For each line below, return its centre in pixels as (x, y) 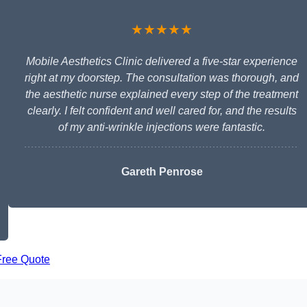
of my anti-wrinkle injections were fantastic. (162, 127)
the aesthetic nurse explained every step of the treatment (162, 95)
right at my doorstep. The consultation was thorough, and (162, 78)
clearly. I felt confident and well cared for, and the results (162, 111)
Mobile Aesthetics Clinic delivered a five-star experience (162, 62)
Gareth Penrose (162, 172)
